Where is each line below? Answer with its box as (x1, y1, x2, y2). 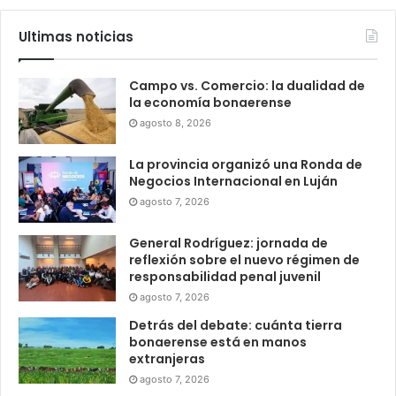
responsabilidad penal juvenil (129, 267, 321, 286)
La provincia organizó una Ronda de (129, 155, 362, 173)
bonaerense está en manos (129, 332, 307, 351)
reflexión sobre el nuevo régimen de (129, 250, 360, 269)
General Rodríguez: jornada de (129, 233, 328, 252)
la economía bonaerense (129, 93, 292, 111)
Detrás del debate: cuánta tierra (129, 316, 342, 334)
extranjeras (129, 349, 205, 368)
